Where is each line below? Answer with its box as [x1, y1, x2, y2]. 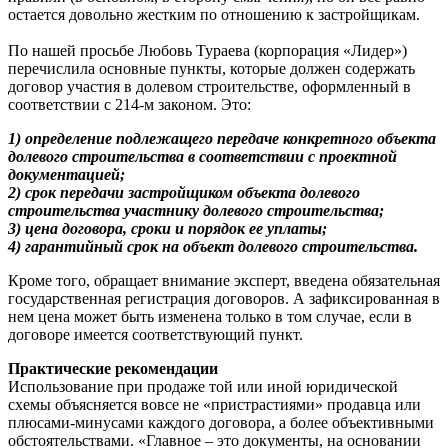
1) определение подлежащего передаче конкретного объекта [8, 129, 436, 147]
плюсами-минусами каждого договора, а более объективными [8, 413, 434, 431]
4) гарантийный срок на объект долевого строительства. [8, 237, 418, 255]
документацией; [8, 165, 125, 183]
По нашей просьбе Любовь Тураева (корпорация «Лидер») [8, 41, 407, 59]
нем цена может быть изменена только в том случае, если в [8, 307, 412, 325]
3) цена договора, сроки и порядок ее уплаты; [8, 219, 327, 237]
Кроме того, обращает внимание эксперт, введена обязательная [8, 271, 440, 289]
